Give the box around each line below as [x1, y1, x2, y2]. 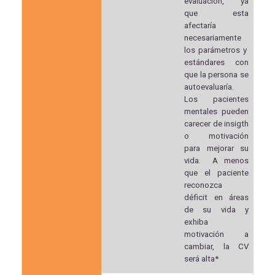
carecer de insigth [184, 119, 249, 129]
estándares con [184, 58, 249, 68]
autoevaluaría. [184, 82, 234, 92]
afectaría [184, 21, 217, 31]
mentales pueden [184, 107, 249, 117]
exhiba [184, 217, 209, 227]
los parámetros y [184, 45, 249, 55]
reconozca [184, 180, 225, 190]
